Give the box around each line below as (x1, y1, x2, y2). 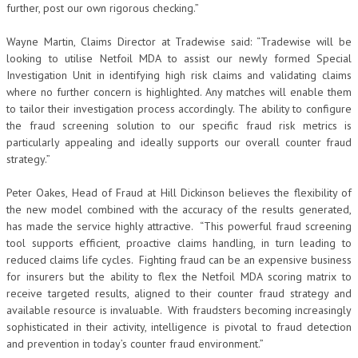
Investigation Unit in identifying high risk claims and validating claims (6, 68, 352, 82)
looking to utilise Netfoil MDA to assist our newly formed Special (6, 51, 352, 66)
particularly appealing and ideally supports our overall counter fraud (6, 135, 352, 149)
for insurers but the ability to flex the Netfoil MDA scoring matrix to (6, 269, 352, 284)
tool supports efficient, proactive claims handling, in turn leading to (6, 236, 352, 250)
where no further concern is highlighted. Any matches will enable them (6, 85, 352, 99)
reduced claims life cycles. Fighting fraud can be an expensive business (6, 253, 352, 267)
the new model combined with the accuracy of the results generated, (6, 202, 352, 217)
